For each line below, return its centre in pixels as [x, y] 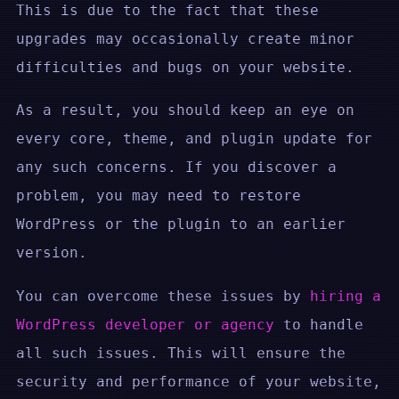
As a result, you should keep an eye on [185, 110]
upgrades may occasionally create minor [185, 38]
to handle [319, 324]
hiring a [346, 296]
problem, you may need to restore [159, 196]
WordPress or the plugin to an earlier [181, 224]
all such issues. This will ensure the [181, 353]
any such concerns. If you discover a [176, 167]
